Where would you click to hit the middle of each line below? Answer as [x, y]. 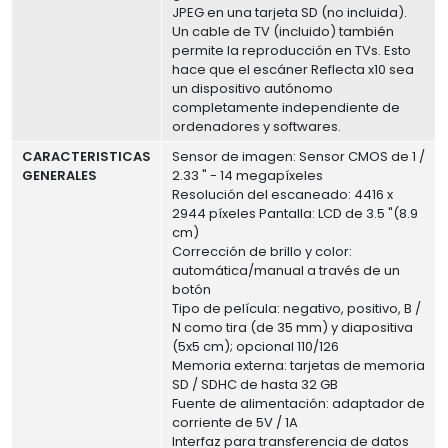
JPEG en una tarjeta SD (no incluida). [290, 13]
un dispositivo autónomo [253, 89]
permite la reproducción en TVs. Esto [292, 51]
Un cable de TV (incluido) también [283, 32]
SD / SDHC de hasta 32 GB [255, 385]
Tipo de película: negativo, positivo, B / [297, 309]
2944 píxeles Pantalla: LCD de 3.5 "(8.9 [295, 214]
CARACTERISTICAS [87, 157]
